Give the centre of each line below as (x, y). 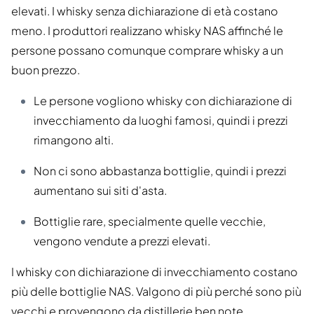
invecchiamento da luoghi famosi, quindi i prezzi (161, 121)
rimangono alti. (74, 140)
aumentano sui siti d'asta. (100, 191)
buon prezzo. (46, 70)
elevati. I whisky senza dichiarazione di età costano (145, 11)
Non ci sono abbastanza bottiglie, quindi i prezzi (160, 171)
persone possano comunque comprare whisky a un (147, 50)
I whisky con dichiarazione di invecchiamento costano (155, 272)
